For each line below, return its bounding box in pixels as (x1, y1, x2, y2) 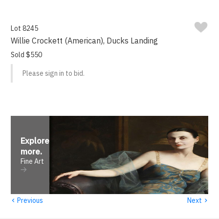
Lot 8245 (11, 24, 39, 33)
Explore (21, 135, 50, 147)
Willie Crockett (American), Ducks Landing (11, 36, 158, 46)
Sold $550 (11, 50, 43, 60)
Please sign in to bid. (22, 69, 85, 78)
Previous (16, 196, 44, 205)
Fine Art (21, 157, 44, 166)
